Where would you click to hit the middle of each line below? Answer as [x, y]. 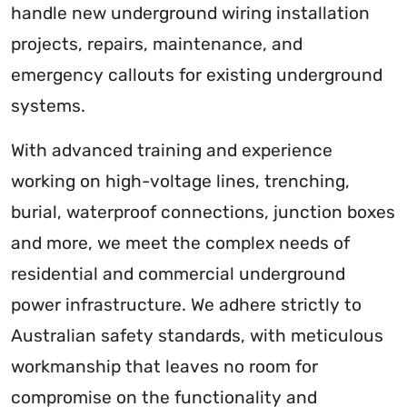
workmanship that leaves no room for [164, 367]
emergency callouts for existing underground [197, 75]
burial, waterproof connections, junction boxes [203, 213]
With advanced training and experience [172, 151]
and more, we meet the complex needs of [180, 243]
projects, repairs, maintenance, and [157, 45]
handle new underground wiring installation [190, 14]
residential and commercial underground [178, 274]
